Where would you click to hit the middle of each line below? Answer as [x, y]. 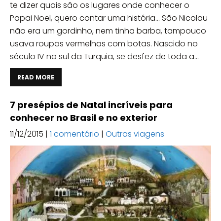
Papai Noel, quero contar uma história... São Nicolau [109, 18]
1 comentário [74, 134]
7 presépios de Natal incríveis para [91, 105]
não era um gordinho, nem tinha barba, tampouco [108, 31]
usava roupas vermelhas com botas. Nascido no [104, 44]
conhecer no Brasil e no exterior [84, 118]
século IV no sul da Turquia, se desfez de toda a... [104, 57]
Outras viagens [135, 134]
